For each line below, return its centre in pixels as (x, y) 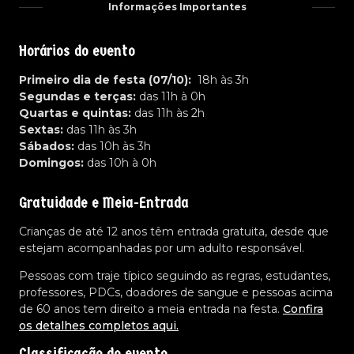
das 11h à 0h (171, 96)
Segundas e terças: (77, 96)
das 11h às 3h (100, 129)
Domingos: (51, 162)
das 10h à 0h (120, 162)
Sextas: (41, 129)
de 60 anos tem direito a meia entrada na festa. (151, 309)
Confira (303, 309)
